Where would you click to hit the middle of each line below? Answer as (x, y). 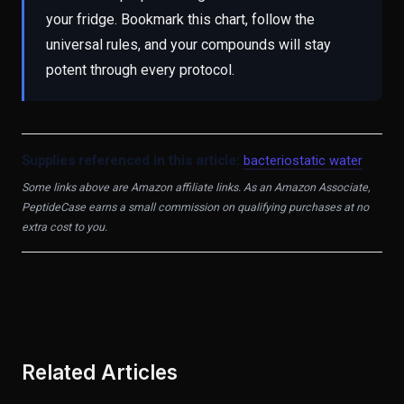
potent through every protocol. (140, 70)
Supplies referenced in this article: (131, 161)
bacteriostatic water (303, 161)
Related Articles (100, 372)
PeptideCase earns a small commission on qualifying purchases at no (195, 207)
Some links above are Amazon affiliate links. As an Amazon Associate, (196, 188)
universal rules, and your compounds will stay (188, 45)
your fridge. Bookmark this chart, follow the (180, 20)
